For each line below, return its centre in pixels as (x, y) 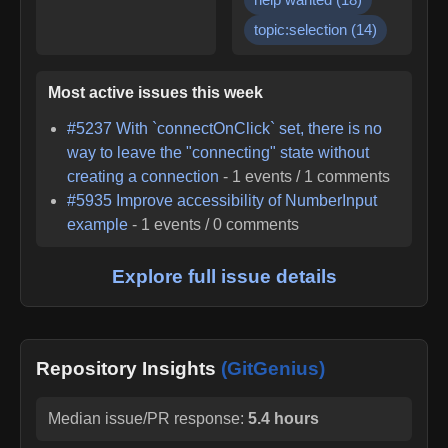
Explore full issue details (224, 276)
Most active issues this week (155, 92)
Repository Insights (128, 368)
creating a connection (143, 176)
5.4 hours (283, 418)
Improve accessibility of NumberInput (247, 200)
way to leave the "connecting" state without (218, 152)
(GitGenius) (273, 368)
